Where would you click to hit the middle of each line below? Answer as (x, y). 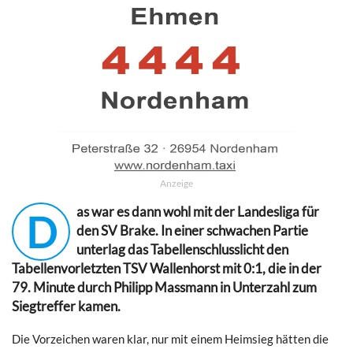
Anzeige (176, 183)
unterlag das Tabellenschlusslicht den (182, 249)
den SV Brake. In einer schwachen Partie (192, 230)
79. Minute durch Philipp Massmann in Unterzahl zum (164, 287)
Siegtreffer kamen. (66, 306)
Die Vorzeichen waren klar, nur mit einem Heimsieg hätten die (170, 338)
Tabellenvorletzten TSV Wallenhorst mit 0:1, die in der (167, 268)
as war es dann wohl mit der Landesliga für (198, 212)
